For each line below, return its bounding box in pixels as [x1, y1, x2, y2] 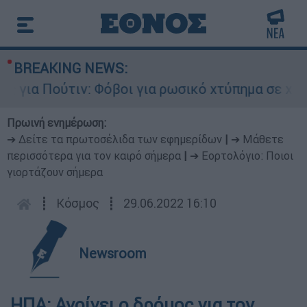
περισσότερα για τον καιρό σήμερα [7, 149, 181, 162]
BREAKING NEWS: [14, 60, 127, 77]
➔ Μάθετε [231, 132, 284, 146]
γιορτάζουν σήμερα [7, 165, 103, 179]
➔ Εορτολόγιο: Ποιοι [190, 149, 293, 162]
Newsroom [79, 245, 147, 262]
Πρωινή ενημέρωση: [7, 116, 106, 130]
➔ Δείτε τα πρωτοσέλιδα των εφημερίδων [7, 132, 222, 146]
